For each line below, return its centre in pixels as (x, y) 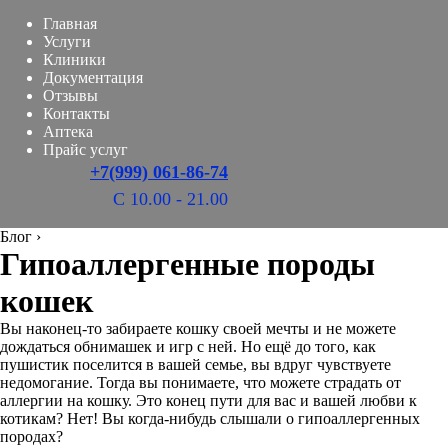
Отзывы (70, 95)
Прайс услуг (85, 149)
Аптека (68, 131)
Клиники (74, 59)
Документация (93, 77)
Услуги (67, 41)
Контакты (76, 113)
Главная (70, 23)
